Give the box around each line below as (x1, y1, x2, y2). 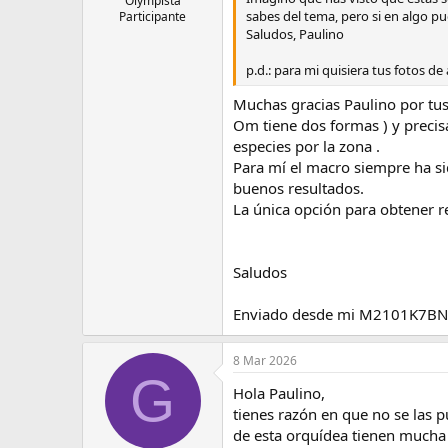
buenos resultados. (233, 177, 364, 198)
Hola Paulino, (233, 382, 325, 403)
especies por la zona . (233, 135, 380, 156)
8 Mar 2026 (233, 351, 297, 369)
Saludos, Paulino (246, 25, 344, 43)
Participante (119, 7, 186, 25)
